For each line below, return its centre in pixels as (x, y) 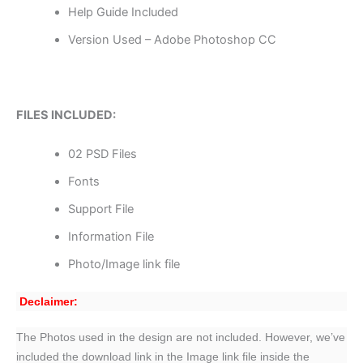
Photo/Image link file (124, 264)
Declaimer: (49, 301)
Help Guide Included (123, 13)
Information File (111, 236)
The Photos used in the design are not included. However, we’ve (181, 337)
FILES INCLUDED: (66, 115)
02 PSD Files (102, 154)
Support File (100, 209)
